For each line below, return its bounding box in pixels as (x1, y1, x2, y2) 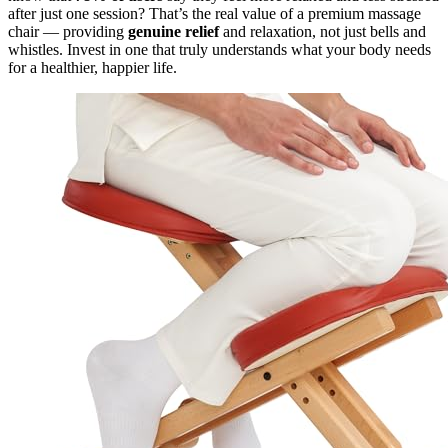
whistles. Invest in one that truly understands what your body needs (8, 40, 431, 58)
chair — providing (8, 22, 128, 40)
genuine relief (128, 22, 219, 40)
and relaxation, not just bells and (219, 22, 426, 40)
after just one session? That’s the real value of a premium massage (8, 4, 421, 22)
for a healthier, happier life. (8, 58, 177, 76)
